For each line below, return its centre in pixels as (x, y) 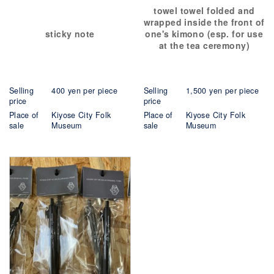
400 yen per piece (84, 90)
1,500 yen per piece (222, 90)
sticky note (70, 33)
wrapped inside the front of (204, 22)
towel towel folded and (204, 10)
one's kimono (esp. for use (204, 33)
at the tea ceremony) (204, 45)
